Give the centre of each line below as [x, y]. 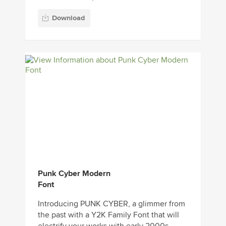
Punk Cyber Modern [74, 174]
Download [68, 18]
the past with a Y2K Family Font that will [108, 215]
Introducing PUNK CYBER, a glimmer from [111, 204]
